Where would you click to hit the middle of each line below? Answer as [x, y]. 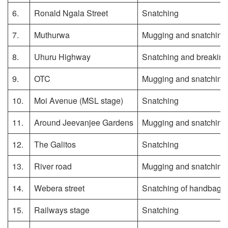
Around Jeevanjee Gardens [84, 122]
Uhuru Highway [62, 56]
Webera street [59, 188]
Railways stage [62, 210]
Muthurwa [52, 35]
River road [53, 166]
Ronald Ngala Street [71, 13]
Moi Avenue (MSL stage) [79, 100]
